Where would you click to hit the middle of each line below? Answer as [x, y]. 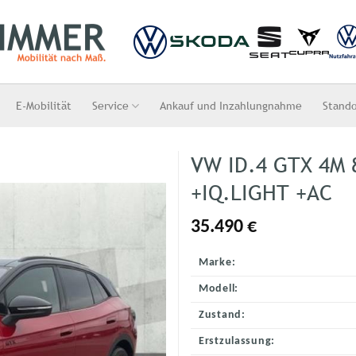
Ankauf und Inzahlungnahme [231, 105]
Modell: [219, 288]
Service [111, 105]
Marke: [217, 262]
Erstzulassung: [237, 341]
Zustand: [222, 315]
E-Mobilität [44, 105]
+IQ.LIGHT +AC [261, 192]
